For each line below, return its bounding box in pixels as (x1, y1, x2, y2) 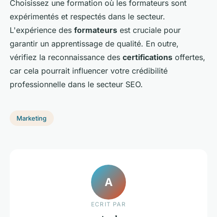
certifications (123, 52, 172, 62)
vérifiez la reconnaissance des (10, 52, 123, 62)
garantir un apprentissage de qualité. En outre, (10, 39, 179, 49)
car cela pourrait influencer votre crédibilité (10, 66, 168, 76)
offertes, (172, 52, 205, 62)
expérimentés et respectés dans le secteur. (10, 12, 165, 22)
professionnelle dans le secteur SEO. (10, 79, 143, 90)
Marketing (16, 114, 47, 122)
